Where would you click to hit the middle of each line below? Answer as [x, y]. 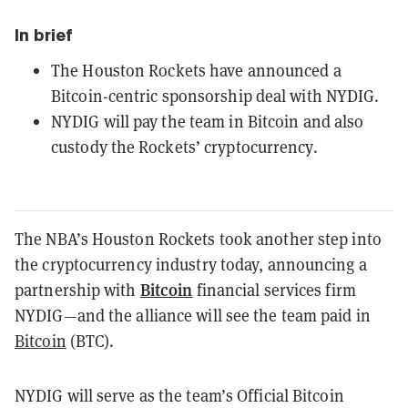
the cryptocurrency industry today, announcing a [191, 265]
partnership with [77, 290]
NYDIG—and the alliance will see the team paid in [193, 316]
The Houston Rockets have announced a [196, 71]
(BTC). [90, 341]
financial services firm [274, 290]
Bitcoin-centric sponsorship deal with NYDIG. [215, 96]
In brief [44, 36]
